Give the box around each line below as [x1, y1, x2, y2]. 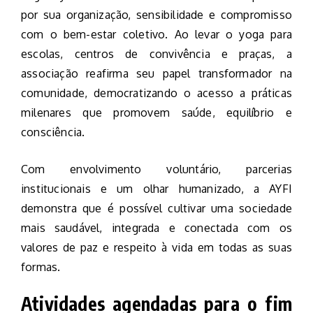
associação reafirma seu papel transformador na [21, 66, 292, 81]
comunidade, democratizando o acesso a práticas [21, 86, 292, 101]
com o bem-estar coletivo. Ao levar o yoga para [21, 27, 292, 42]
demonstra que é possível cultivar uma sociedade [21, 201, 292, 216]
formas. [21, 260, 61, 275]
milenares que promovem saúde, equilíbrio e [21, 105, 292, 120]
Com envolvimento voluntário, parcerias [21, 162, 292, 177]
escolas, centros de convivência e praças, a [21, 47, 292, 61]
